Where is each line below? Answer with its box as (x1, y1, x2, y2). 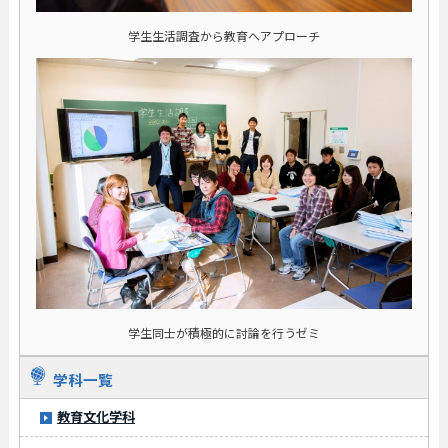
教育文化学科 (56, 406, 135, 426)
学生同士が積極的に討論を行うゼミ (127, 323, 320, 341)
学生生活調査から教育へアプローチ (127, 27, 320, 45)
